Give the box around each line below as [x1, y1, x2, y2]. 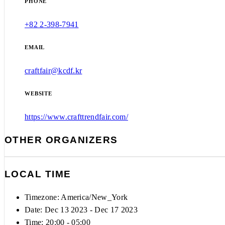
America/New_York [61, 192, 128, 201]
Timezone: [25, 192, 61, 201]
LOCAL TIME [5, 169, 71, 180]
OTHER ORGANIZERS [5, 134, 118, 145]
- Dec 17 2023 [87, 205, 138, 214]
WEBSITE [25, 90, 53, 96]
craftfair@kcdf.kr [25, 66, 82, 75]
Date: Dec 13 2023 [25, 205, 88, 214]
